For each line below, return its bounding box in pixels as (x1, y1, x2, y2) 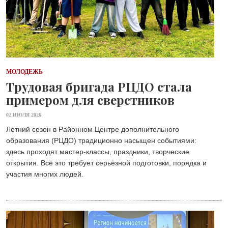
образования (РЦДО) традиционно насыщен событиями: (6, 136, 196, 145)
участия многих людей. (6, 170, 83, 179)
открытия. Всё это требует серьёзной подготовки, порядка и (6, 159, 207, 167)
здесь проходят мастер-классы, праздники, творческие (6, 148, 189, 156)
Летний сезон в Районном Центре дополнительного (6, 125, 179, 134)
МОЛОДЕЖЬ (6, 68, 43, 76)
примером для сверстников (6, 92, 175, 108)
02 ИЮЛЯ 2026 (6, 112, 41, 118)
